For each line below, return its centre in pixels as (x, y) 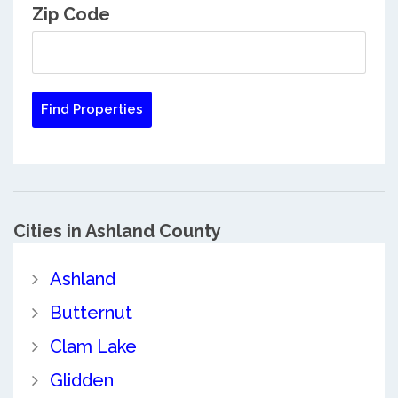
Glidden (81, 381)
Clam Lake (93, 347)
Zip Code (71, 15)
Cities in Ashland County (117, 231)
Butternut (91, 313)
